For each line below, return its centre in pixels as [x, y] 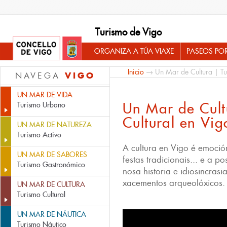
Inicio [136, 72]
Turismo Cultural [41, 195]
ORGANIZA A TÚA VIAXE [134, 51]
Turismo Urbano [41, 105]
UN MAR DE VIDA [45, 95]
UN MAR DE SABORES [52, 155]
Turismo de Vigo [128, 32]
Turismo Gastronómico [51, 165]
